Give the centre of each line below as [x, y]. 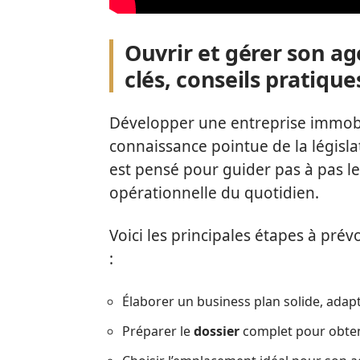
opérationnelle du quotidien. [214, 193]
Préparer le [158, 331]
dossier [217, 331]
